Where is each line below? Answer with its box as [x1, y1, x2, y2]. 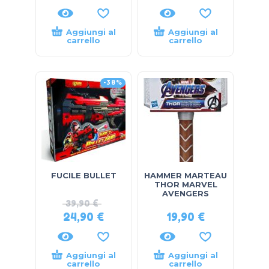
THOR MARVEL [154, 179, 217, 189]
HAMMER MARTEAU [144, 170, 227, 180]
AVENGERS [162, 188, 209, 198]
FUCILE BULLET [50, 170, 116, 180]
